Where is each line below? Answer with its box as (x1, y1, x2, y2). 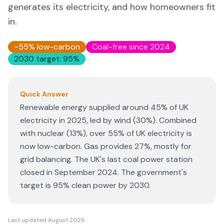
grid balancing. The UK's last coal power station (20, 154, 192, 164)
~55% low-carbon (14, 41, 80, 52)
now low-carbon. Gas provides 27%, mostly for (20, 141, 191, 151)
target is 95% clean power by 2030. (20, 180, 150, 190)
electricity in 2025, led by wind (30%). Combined (20, 115, 196, 125)
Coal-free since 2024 (92, 41, 170, 52)
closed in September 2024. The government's (20, 167, 187, 177)
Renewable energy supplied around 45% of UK (20, 102, 188, 112)
